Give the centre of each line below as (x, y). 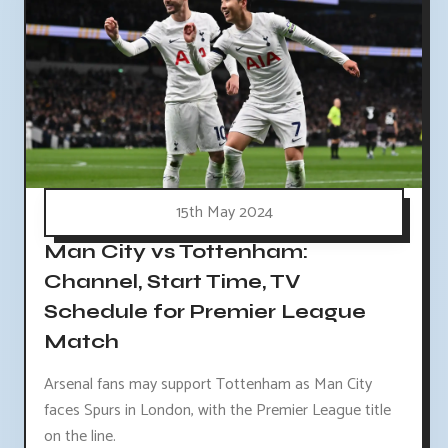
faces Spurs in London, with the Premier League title (217, 410)
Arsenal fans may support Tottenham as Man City (208, 384)
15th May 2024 (224, 212)
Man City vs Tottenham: (176, 251)
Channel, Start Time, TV (172, 281)
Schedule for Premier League (205, 311)
